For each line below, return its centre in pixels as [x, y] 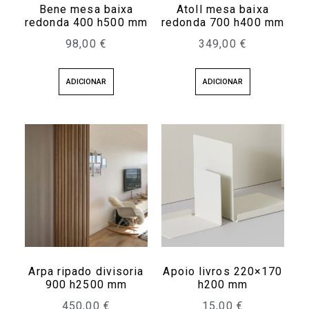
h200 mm [223, 285]
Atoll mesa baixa [223, 10]
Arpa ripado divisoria [86, 272]
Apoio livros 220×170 [223, 272]
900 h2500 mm [86, 285]
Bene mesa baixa [86, 10]
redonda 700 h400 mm [223, 23]
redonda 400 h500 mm [86, 23]
